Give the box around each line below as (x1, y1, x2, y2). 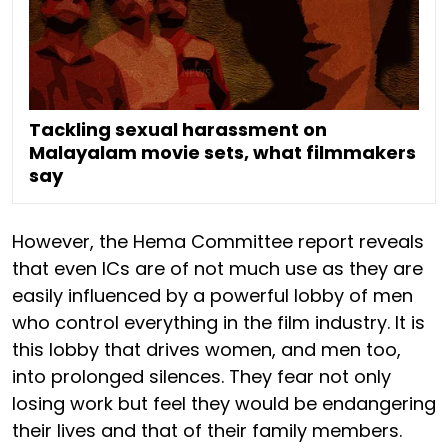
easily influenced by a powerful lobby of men (12, 282, 413, 308)
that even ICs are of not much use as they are (12, 255, 423, 281)
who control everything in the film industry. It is (12, 309, 425, 335)
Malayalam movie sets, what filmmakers (29, 139, 416, 165)
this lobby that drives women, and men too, (12, 336, 401, 362)
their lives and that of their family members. (12, 417, 407, 443)
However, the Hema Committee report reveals (12, 228, 424, 254)
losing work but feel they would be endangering (12, 390, 436, 416)
